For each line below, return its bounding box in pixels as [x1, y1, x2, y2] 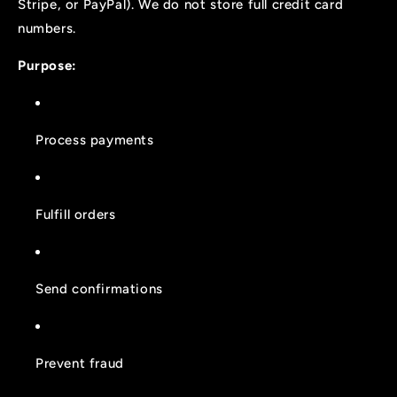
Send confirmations [35, 280, 163, 297]
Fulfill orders [35, 206, 116, 222]
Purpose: [18, 57, 77, 74]
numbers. [18, 19, 76, 36]
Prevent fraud [35, 354, 124, 371]
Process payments [35, 131, 154, 148]
